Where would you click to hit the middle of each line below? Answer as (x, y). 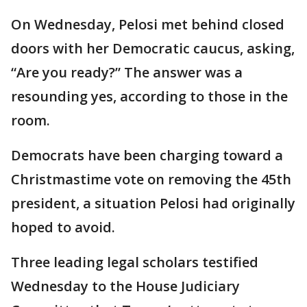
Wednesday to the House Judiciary (125, 286)
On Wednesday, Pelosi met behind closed (148, 24)
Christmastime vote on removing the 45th (151, 179)
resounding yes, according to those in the (149, 96)
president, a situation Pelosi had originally (153, 203)
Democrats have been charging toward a (147, 155)
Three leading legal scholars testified (135, 262)
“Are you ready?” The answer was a (127, 72)
